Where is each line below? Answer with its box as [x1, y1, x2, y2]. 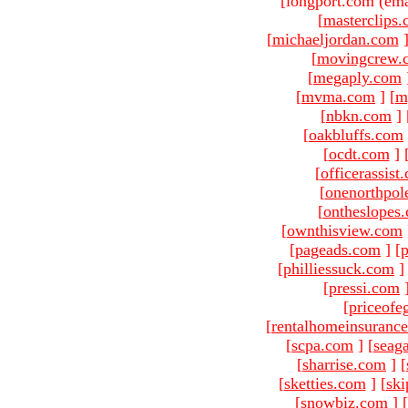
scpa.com [291, 335, 353, 354]
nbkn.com [326, 106, 392, 125]
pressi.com [329, 278, 400, 297]
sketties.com [283, 373, 366, 393]
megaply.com [313, 67, 402, 87]
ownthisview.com [287, 220, 403, 240]
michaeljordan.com [271, 29, 399, 48]
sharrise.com [302, 354, 386, 373]
